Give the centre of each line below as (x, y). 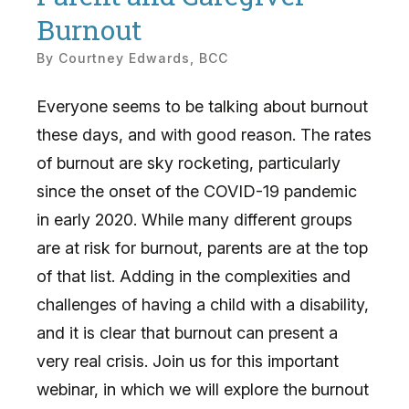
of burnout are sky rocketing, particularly (189, 163)
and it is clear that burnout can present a (187, 332)
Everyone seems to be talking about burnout (202, 106)
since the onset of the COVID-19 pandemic (197, 191)
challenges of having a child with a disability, (203, 304)
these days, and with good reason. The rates (204, 134)
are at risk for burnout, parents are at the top (202, 247)
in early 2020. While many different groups (194, 219)
